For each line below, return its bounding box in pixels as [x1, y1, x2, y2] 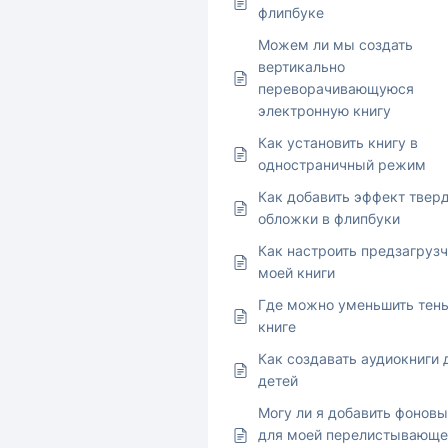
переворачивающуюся [258, 80, 414, 98]
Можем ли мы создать [258, 36, 413, 54]
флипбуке [258, 4, 324, 22]
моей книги [258, 264, 335, 282]
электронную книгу [258, 102, 391, 120]
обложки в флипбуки [258, 210, 400, 228]
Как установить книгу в [258, 134, 418, 152]
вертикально [258, 58, 345, 76]
